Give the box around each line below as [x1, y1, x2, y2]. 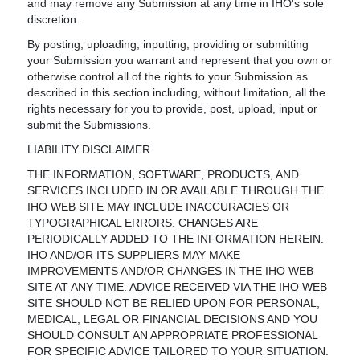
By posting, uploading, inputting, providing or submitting [27, 38, 309, 51]
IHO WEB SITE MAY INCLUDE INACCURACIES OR [27, 200, 290, 213]
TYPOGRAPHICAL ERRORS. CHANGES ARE [27, 216, 259, 229]
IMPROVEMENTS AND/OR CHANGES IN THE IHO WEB [27, 264, 314, 277]
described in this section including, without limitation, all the [27, 86, 326, 99]
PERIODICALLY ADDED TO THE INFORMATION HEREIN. [27, 232, 325, 245]
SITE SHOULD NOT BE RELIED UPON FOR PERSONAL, [27, 297, 321, 309]
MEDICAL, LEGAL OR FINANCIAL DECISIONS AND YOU [27, 313, 318, 325]
